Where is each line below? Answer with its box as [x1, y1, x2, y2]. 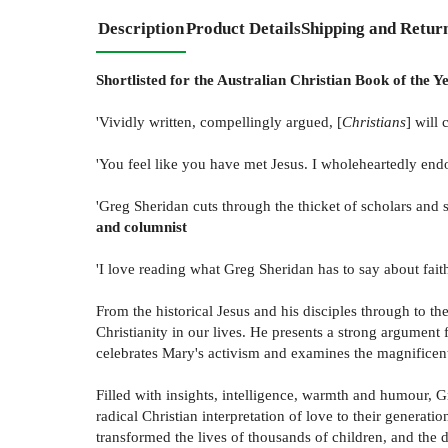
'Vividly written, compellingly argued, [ [96, 112, 342, 130]
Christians [342, 112, 406, 130]
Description [98, 18, 184, 38]
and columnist [96, 217, 187, 235]
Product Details [186, 18, 301, 38]
